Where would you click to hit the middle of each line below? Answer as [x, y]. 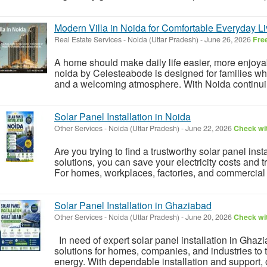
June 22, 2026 [209, 128]
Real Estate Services [88, 39]
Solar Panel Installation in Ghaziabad [133, 205]
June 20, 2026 [209, 217]
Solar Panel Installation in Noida [122, 116]
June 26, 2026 [228, 39]
